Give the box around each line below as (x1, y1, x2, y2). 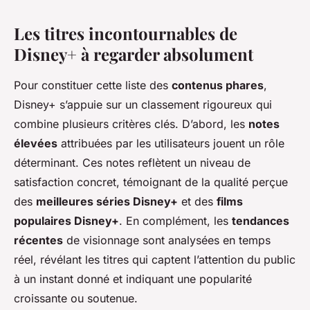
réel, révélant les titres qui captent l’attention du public (14, 253, 295, 267)
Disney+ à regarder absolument (14, 43, 253, 66)
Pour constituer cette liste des (14, 78, 172, 93)
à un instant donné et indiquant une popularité (14, 272, 252, 286)
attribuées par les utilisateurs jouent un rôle (57, 136, 284, 151)
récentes (14, 233, 63, 248)
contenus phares (172, 78, 264, 93)
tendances (232, 214, 289, 228)
